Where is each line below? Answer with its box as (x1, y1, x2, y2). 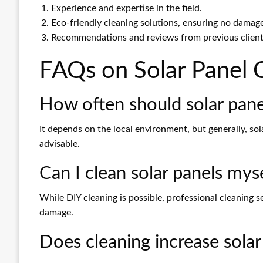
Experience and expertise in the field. (51, 4, 202, 14)
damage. (39, 208, 73, 218)
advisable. (39, 139, 80, 149)
